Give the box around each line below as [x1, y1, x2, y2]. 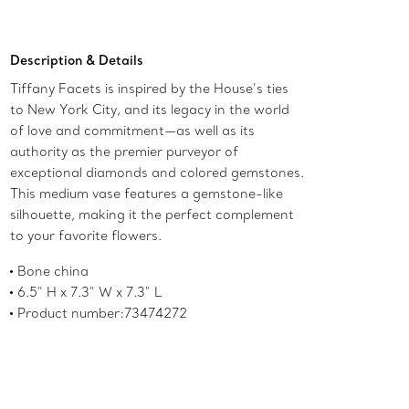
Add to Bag [222, 3, 295, 20]
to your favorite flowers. [10, 227, 163, 245]
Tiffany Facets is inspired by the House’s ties [10, 80, 289, 98]
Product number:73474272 [17, 305, 188, 322]
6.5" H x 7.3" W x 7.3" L [17, 284, 163, 301]
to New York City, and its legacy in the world [10, 101, 290, 119]
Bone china [17, 263, 89, 280]
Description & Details [10, 52, 144, 69]
